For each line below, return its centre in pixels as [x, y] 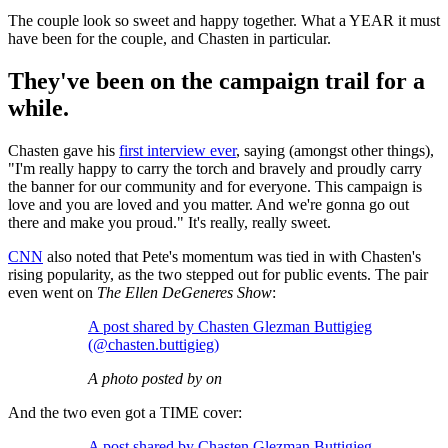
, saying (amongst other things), [335, 151]
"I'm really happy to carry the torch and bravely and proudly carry [215, 169]
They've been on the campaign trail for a [216, 81]
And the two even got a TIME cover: [125, 413]
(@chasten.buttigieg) [153, 345]
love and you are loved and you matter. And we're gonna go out [208, 205]
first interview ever [177, 151]
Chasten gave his [63, 151]
